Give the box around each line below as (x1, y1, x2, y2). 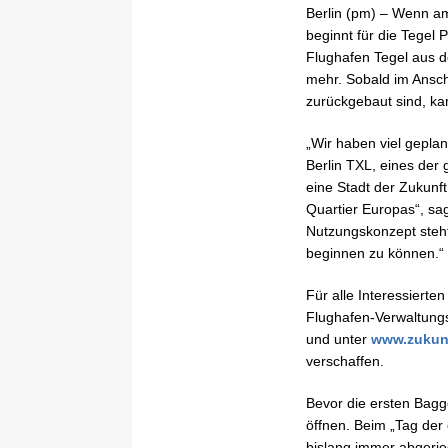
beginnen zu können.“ (306, 244, 444, 261)
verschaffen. (306, 352, 384, 369)
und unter (306, 330, 371, 347)
